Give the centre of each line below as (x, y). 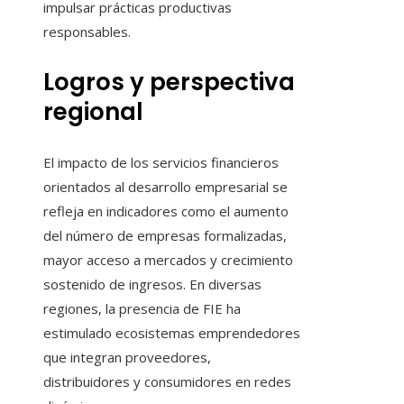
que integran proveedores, (127, 358)
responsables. (87, 32)
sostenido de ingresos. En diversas (152, 285)
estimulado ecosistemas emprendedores (172, 333)
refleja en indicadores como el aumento (166, 211)
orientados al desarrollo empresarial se (165, 187)
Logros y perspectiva (169, 83)
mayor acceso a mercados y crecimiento (168, 260)
